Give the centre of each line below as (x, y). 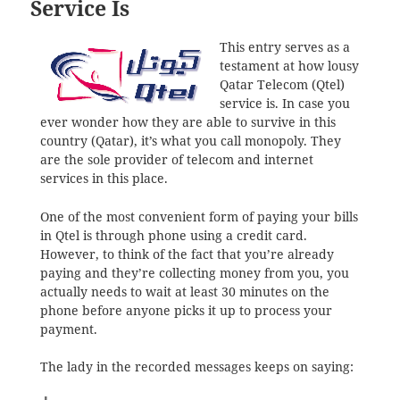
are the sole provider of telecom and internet (176, 159)
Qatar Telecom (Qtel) (282, 84)
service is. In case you (284, 103)
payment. (68, 329)
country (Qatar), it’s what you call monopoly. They (190, 141)
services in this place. (104, 178)
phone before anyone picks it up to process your (186, 310)
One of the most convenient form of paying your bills (199, 217)
